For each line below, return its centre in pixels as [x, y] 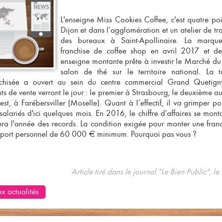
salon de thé [84, 72]
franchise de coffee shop [104, 51]
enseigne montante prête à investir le [123, 61]
